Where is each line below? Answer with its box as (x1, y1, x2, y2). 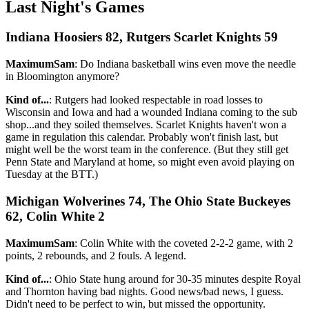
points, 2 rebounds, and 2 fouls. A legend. (6, 249, 186, 261)
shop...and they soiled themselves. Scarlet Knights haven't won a (6, 119, 286, 131)
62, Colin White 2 (6, 208, 105, 223)
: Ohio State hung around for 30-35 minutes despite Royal (49, 272, 301, 285)
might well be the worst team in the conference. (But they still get (6, 143, 288, 156)
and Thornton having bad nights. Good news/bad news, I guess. (6, 285, 283, 297)
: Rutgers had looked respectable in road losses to (49, 94, 263, 106)
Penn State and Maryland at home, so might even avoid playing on (6, 156, 295, 168)
